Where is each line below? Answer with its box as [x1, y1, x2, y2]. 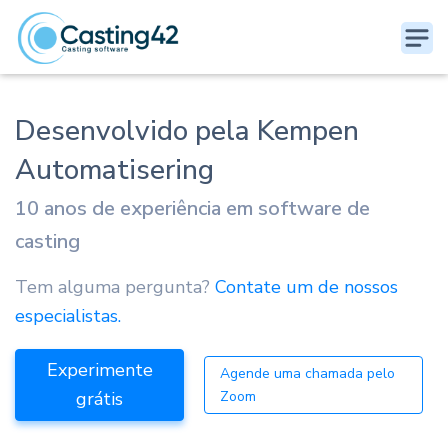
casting [15, 228, 80, 255]
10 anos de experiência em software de [15, 195, 370, 222]
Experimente [46, 358, 153, 383]
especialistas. [15, 304, 121, 328]
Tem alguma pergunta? [15, 275, 210, 299]
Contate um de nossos [210, 275, 398, 299]
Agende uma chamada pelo [220, 364, 396, 384]
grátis [76, 387, 124, 412]
